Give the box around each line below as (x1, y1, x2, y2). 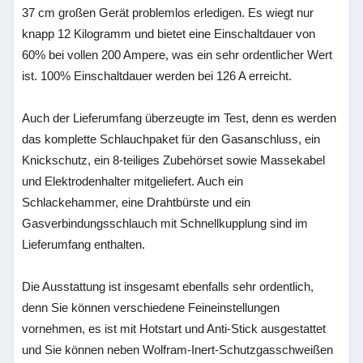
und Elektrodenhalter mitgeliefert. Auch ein (22, 174, 244, 188)
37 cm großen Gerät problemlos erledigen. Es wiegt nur (22, 6, 314, 19)
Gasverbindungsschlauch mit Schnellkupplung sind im (22, 216, 309, 230)
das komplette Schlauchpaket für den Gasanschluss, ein (22, 132, 321, 146)
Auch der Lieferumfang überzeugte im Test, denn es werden (22, 111, 337, 125)
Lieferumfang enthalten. (22, 237, 146, 251)
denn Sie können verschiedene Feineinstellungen (22, 301, 280, 314)
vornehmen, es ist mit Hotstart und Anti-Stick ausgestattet (22, 322, 327, 335)
